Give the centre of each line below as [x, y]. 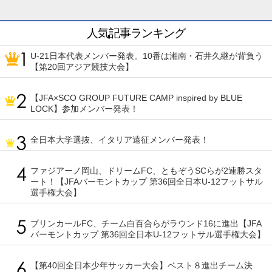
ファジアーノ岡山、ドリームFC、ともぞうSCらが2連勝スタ [146, 171]
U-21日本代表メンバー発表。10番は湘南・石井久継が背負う [147, 56]
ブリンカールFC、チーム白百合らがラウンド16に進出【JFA [146, 224]
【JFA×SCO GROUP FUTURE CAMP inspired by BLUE [136, 98]
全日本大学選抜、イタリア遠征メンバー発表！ [120, 140]
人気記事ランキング [136, 33]
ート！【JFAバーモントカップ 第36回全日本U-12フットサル [147, 182]
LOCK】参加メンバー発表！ [84, 109]
